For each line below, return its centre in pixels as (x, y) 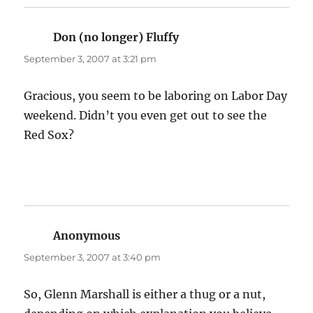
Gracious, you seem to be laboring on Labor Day (156, 96)
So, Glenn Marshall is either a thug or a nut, (145, 294)
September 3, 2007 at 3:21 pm (90, 59)
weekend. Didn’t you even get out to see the (146, 116)
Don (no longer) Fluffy (116, 37)
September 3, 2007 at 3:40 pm (93, 257)
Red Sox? (49, 135)
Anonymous (87, 236)
